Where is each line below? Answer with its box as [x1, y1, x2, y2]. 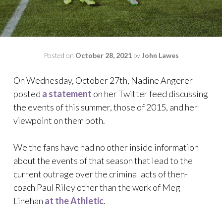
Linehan [13, 195, 45, 206]
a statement [42, 88, 92, 99]
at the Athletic [45, 195, 104, 206]
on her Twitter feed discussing [92, 88, 208, 99]
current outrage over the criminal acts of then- [13, 168, 188, 179]
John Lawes [141, 51, 179, 59]
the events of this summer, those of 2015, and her [13, 102, 198, 112]
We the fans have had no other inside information [13, 142, 199, 153]
